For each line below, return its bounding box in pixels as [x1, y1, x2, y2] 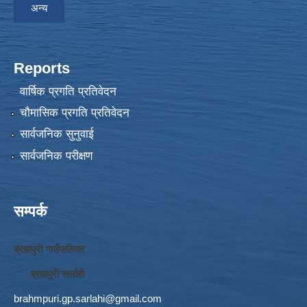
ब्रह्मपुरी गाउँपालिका [14, 243, 84, 255]
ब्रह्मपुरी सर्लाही [14, 267, 84, 280]
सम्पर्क [14, 202, 47, 220]
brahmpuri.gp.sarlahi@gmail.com [14, 292, 162, 304]
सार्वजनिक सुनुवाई [19, 127, 94, 141]
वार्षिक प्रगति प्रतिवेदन [19, 84, 116, 98]
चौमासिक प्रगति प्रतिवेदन [19, 106, 130, 120]
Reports [14, 60, 70, 77]
